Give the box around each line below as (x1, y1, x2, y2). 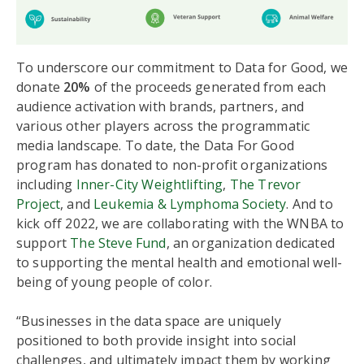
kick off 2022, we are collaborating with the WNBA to (16, 214, 344, 232)
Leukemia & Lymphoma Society (93, 195, 287, 213)
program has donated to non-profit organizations (16, 156, 328, 174)
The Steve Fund (70, 234, 167, 252)
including (16, 175, 76, 193)
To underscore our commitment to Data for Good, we (16, 58, 348, 76)
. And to (286, 195, 333, 213)
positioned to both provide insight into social (16, 331, 297, 349)
